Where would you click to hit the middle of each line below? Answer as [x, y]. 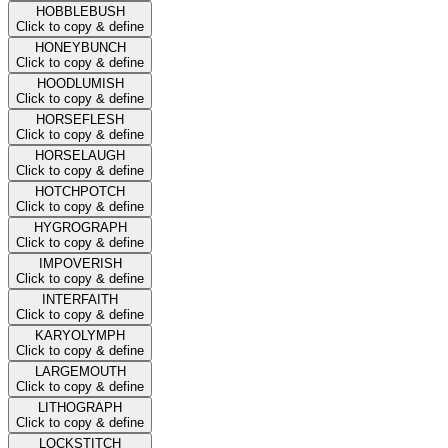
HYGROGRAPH [80, 227]
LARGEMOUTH [80, 371]
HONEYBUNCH [80, 47]
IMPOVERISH [80, 263]
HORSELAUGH [80, 155]
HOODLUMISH [80, 83]
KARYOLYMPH [80, 335]
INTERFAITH [80, 299]
